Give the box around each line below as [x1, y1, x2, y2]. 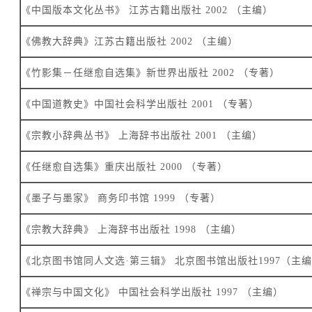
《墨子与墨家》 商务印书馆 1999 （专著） [21, 193, 221, 204]
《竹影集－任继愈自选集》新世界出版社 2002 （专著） [21, 68, 280, 79]
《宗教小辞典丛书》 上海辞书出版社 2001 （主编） [21, 130, 263, 141]
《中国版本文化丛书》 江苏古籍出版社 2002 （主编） [21, 5, 273, 16]
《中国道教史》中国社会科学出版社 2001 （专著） [21, 99, 259, 110]
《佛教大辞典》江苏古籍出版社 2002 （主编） [21, 36, 238, 47]
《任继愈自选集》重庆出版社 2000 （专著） [21, 162, 228, 173]
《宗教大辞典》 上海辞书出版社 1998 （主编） [21, 224, 242, 235]
